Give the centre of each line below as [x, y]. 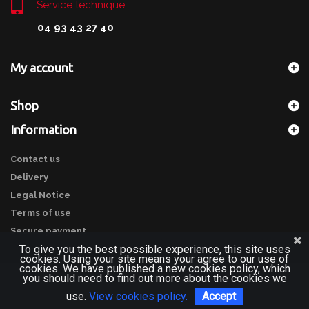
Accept [219, 296]
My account [42, 68]
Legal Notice [40, 195]
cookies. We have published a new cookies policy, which [154, 269]
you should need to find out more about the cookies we [154, 278]
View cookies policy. [138, 296]
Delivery [29, 177]
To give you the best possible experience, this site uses [154, 249]
